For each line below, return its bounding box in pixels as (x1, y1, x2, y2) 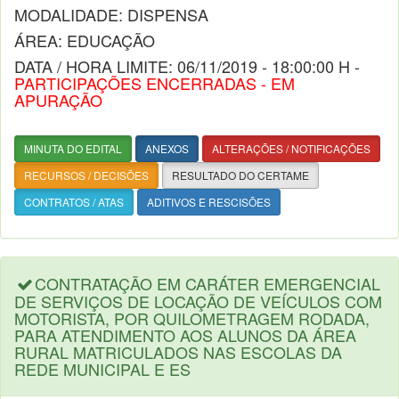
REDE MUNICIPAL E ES (14, 357, 191, 380)
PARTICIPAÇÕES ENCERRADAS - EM (14, 71, 295, 94)
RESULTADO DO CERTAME (172, 167, 309, 183)
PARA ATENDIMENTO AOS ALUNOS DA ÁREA (14, 323, 356, 346)
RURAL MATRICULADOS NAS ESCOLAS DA (14, 340, 342, 363)
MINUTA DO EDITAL (24, 141, 122, 156)
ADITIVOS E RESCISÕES (147, 194, 271, 209)
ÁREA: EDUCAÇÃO (14, 28, 155, 52)
